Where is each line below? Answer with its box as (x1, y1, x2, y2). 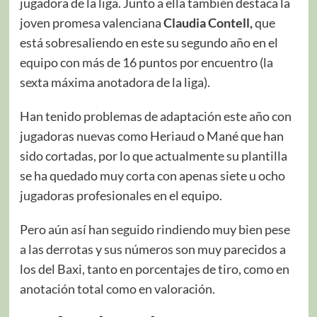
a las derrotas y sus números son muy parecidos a (19, 241, 286, 257)
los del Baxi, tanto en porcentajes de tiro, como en (19, 260, 289, 277)
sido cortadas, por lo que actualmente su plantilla (19, 147, 287, 163)
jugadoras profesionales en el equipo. (19, 187, 222, 203)
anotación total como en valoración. (19, 280, 215, 296)
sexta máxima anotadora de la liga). (19, 74, 210, 90)
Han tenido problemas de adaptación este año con (19, 108, 292, 124)
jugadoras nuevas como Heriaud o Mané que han (19, 127, 284, 144)
